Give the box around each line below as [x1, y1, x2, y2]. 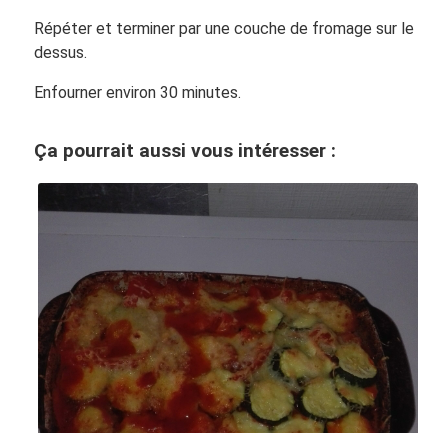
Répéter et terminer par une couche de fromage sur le [33, 18, 414, 38]
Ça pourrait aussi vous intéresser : [33, 138, 336, 162]
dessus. [33, 42, 87, 62]
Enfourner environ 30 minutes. [33, 82, 241, 102]
